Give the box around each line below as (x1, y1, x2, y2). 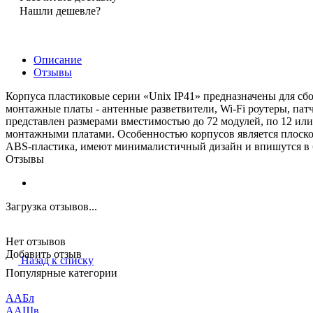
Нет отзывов (6, 235, 66, 247)
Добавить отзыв (6, 247, 82, 260)
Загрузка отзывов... (6, 200, 97, 212)
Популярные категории (6, 267, 117, 279)
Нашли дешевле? (20, 4, 101, 17)
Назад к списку (21, 254, 94, 267)
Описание (34, 53, 82, 66)
